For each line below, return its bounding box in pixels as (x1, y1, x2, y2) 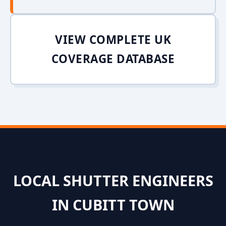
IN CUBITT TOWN (51, 195, 175, 214)
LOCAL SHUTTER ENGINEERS (13, 171, 213, 190)
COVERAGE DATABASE (51, 51, 175, 67)
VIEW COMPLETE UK (55, 32, 171, 47)
